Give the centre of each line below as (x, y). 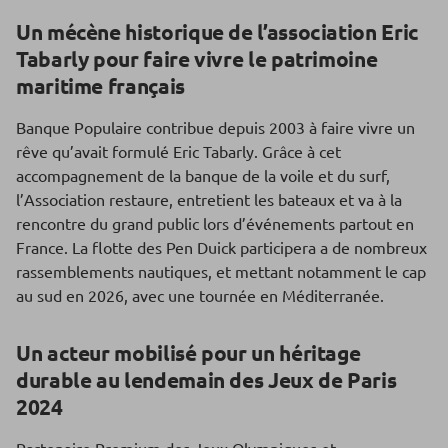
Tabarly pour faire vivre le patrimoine (197, 59)
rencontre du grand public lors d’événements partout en (215, 223)
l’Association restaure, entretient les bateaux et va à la (209, 199)
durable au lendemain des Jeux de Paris (206, 380)
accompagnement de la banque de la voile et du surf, (203, 175)
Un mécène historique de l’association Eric (217, 32)
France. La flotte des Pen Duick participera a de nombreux (221, 247)
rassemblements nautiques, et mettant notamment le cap (221, 271)
